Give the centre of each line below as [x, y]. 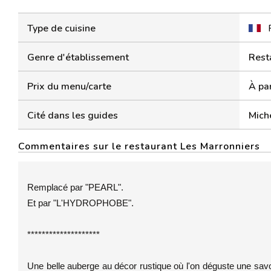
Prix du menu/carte [69, 87]
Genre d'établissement [78, 57]
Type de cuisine [61, 28]
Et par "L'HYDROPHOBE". [80, 203]
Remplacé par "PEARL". [75, 187]
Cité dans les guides [73, 116]
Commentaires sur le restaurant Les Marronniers [139, 146]
